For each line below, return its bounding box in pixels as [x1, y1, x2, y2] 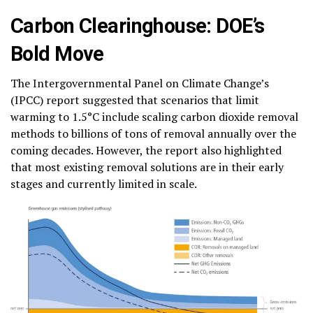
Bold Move [10, 41, 104, 66]
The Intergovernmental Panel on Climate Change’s [10, 75, 269, 91]
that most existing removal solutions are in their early [10, 159, 284, 175]
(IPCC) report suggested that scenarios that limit [10, 92, 259, 108]
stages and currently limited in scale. [10, 175, 197, 191]
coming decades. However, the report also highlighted [10, 142, 282, 158]
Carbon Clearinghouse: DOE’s [10, 13, 265, 38]
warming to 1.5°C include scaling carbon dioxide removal [10, 108, 298, 124]
